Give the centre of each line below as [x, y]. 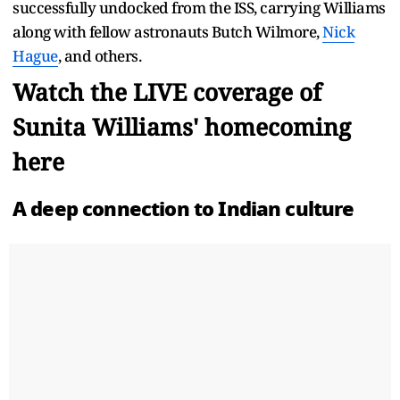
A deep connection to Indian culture [188, 208]
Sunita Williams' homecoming [182, 126]
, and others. [102, 55]
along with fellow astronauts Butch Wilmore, [167, 31]
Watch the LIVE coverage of [167, 92]
